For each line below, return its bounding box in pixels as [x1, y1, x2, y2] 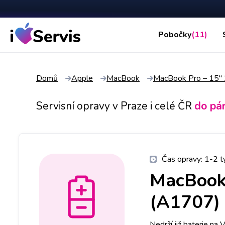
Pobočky [158, 29, 191, 41]
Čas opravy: [162, 153, 204, 165]
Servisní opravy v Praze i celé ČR [36, 98, 192, 113]
